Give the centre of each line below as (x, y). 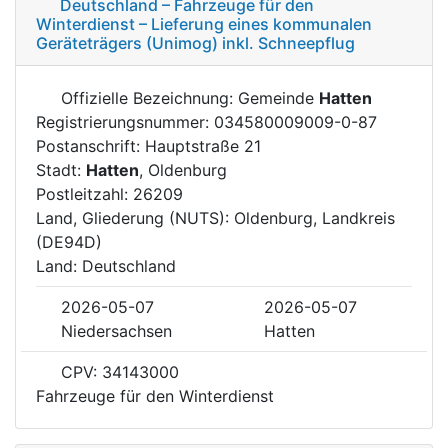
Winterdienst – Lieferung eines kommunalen (204, 23)
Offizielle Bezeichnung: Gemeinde (187, 97)
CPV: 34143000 (117, 371)
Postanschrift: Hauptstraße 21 (148, 145)
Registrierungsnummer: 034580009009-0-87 (206, 121)
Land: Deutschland (106, 265)
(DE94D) (69, 241)
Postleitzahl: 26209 (109, 193)
